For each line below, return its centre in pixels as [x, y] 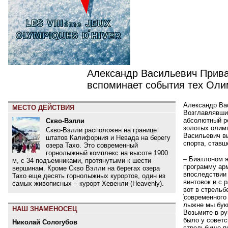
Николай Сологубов [45, 222]
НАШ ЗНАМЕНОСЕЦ [45, 209]
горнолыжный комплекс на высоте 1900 [107, 153]
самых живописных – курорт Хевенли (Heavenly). [88, 183]
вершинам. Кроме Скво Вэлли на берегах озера [86, 168]
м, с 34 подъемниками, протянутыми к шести [82, 160]
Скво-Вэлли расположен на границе [101, 130]
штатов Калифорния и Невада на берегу [108, 137]
